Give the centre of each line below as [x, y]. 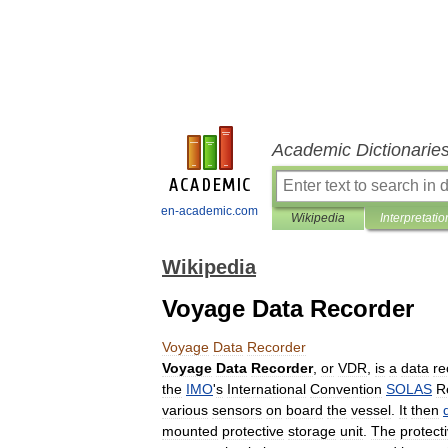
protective [253, 431]
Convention [346, 389]
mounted [190, 431]
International [266, 389]
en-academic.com [209, 211]
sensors [237, 410]
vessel [371, 410]
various [185, 410]
